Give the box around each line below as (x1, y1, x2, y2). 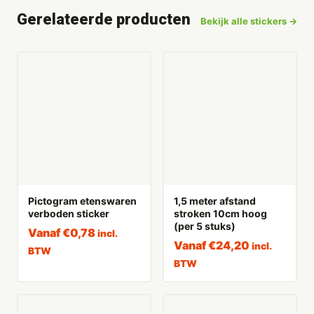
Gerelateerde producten (17, 11, 191, 29)
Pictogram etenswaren (27, 194, 137, 207)
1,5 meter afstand (173, 194, 256, 207)
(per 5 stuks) (173, 219, 235, 232)
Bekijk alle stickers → (200, 15, 297, 27)
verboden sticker (27, 207, 109, 219)
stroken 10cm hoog (173, 207, 267, 219)
